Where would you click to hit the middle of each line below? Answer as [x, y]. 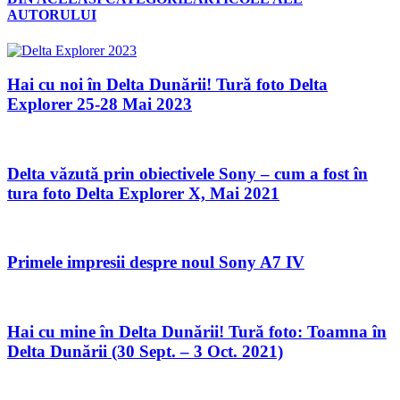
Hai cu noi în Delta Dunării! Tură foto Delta [167, 85]
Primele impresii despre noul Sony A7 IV [156, 262]
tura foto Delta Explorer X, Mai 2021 [143, 193]
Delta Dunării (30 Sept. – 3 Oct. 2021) [145, 351]
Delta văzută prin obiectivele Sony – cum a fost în [187, 173]
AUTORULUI [52, 15]
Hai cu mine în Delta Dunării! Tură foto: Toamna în [197, 331]
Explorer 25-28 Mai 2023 [100, 104]
